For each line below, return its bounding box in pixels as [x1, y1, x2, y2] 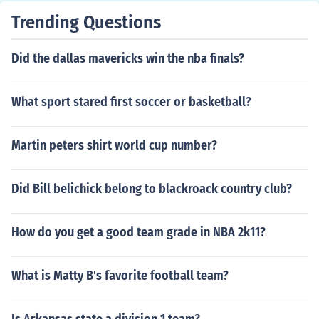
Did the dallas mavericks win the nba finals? [11, 51, 244, 66]
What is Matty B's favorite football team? [11, 268, 229, 283]
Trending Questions [11, 11, 161, 33]
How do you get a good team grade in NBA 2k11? [11, 224, 266, 240]
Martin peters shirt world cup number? [11, 137, 217, 153]
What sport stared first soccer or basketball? [11, 94, 251, 110]
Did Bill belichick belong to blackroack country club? [11, 181, 292, 197]
